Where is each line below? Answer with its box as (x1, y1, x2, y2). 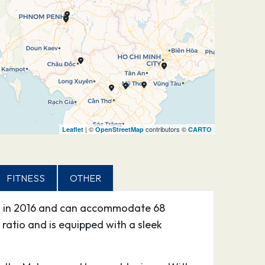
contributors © (143, 124, 188, 134)
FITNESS (6, 172, 45, 184)
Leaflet (62, 125, 83, 134)
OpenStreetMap (95, 125, 144, 134)
